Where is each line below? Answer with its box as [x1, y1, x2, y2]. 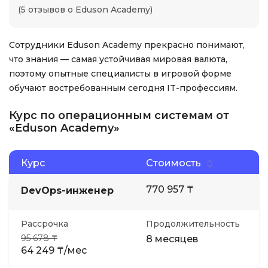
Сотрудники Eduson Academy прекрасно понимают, [9, 39, 245, 50]
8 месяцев [146, 233, 198, 245]
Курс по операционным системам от [9, 109, 229, 122]
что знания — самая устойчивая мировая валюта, [9, 54, 227, 65]
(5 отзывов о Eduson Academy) [18, 4, 153, 15]
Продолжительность [146, 218, 240, 229]
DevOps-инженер [21, 185, 114, 196]
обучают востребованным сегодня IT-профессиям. [9, 83, 237, 93]
